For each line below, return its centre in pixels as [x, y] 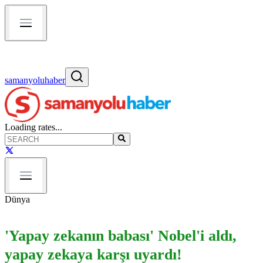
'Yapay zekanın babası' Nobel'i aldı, [121, 235]
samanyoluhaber [35, 80]
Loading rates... [33, 127]
